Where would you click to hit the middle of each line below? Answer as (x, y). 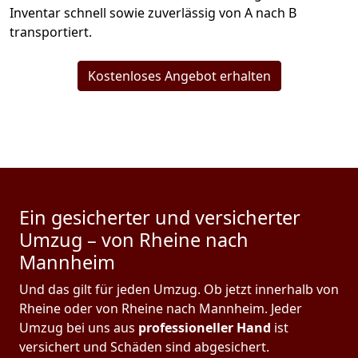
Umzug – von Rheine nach (134, 240)
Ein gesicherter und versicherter (160, 218)
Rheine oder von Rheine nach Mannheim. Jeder (161, 309)
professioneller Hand (205, 328)
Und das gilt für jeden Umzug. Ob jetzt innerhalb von (179, 290)
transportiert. (51, 32)
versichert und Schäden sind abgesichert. (144, 347)
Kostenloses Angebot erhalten (179, 76)
